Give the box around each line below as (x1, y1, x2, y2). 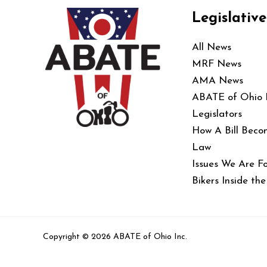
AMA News (192, 75, 243, 86)
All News (192, 42, 231, 52)
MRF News (192, 58, 241, 69)
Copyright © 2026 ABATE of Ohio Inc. (43, 232, 187, 241)
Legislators (192, 108, 242, 119)
